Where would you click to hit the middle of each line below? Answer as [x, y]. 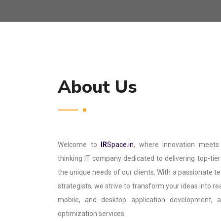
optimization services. [92, 214]
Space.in [121, 145]
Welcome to [79, 145]
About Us [97, 87]
